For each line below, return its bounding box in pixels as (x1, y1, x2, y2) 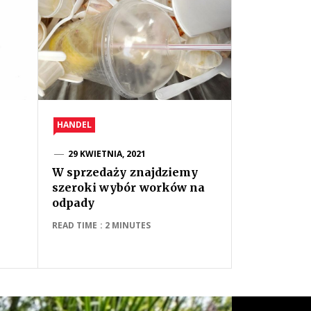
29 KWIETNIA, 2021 (67, 148, 146, 160)
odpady (52, 196, 94, 210)
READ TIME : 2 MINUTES (52, 219, 151, 231)
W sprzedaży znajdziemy (52, 165, 198, 179)
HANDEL (57, 119, 92, 131)
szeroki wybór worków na (52, 180, 205, 194)
